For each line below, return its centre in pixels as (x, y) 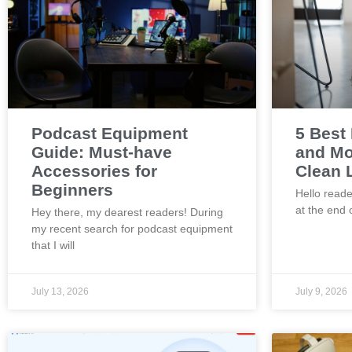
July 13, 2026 (60, 291)
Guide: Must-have (102, 152)
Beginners (72, 190)
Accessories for (94, 171)
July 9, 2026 (321, 291)
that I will (53, 245)
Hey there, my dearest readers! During (127, 212)
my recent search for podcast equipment (132, 229)
